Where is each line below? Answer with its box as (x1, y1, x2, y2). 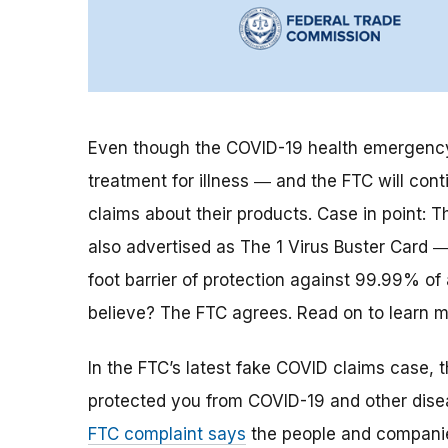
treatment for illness (88, 170, 254, 191)
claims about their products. (88, 203, 312, 224)
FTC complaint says (88, 423, 246, 444)
